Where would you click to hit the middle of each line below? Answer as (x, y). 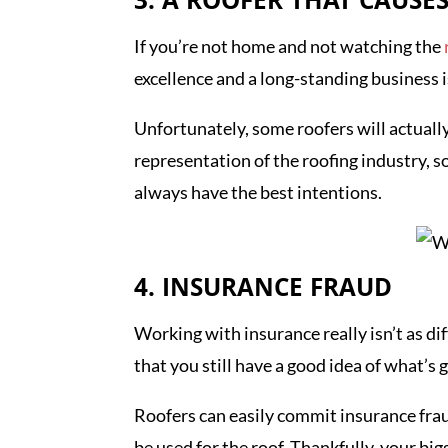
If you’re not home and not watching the (289, 46)
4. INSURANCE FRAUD (263, 291)
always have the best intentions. (258, 192)
